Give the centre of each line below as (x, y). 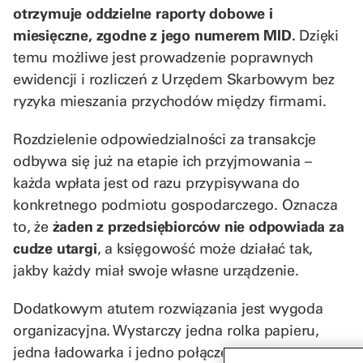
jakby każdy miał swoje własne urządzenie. (156, 270)
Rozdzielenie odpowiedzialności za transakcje (165, 139)
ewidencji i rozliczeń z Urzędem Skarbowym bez (174, 79)
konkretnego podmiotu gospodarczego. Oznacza (175, 204)
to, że (33, 226)
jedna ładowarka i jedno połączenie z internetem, (177, 352)
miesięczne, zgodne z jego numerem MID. (156, 35)
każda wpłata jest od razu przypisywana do (156, 182)
